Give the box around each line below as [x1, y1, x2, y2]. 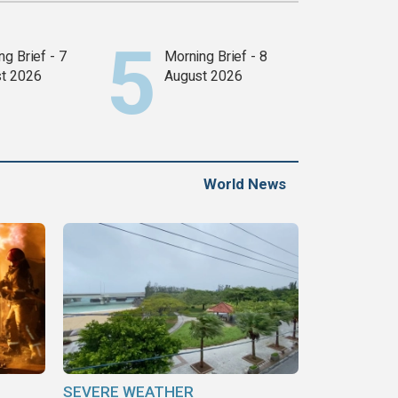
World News [203, 175, 286, 194]
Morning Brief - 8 [164, 48, 267, 66]
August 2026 [164, 68, 243, 85]
